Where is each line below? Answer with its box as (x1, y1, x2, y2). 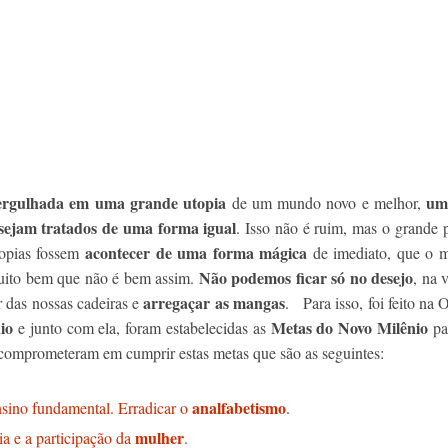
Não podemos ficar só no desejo (198, 266, 413, 289)
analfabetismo (192, 396, 286, 419)
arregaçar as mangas (143, 291, 285, 314)
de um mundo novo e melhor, (226, 192, 427, 213)
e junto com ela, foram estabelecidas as (13, 317, 271, 338)
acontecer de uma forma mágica (85, 241, 308, 264)
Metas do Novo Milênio (270, 316, 428, 339)
